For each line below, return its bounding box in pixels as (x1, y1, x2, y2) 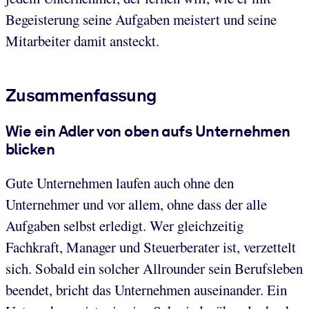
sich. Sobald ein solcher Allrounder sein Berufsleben (6, 259, 303, 279)
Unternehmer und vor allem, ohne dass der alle (6, 195, 267, 215)
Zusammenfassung (6, 84, 157, 106)
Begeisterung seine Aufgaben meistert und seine (6, 9, 277, 29)
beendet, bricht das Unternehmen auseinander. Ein (6, 280, 287, 300)
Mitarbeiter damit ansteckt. (6, 30, 159, 50)
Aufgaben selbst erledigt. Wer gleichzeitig (6, 216, 243, 236)
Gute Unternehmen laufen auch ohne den (6, 173, 234, 193)
